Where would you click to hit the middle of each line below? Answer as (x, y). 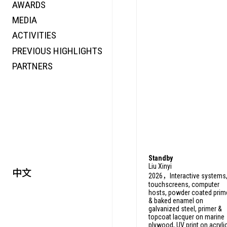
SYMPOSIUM (128, 35)
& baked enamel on (176, 201)
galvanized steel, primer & (185, 209)
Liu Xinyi (160, 166)
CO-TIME (120, 20)
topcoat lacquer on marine (186, 217)
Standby (160, 158)
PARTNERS (32, 66)
